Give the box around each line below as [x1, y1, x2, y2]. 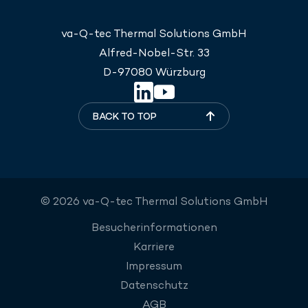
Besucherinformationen [91, 220, 217, 234]
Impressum [126, 258, 182, 273]
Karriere [133, 239, 175, 254]
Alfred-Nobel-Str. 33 [98, 45, 210, 60]
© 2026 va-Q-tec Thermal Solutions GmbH [40, 194, 268, 208]
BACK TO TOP [93, 110, 157, 122]
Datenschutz [120, 278, 188, 292]
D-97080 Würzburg [102, 65, 206, 79]
